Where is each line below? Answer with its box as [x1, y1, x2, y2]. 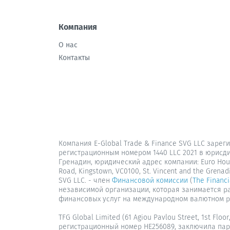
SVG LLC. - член [59, 176, 110, 185]
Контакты [59, 53, 90, 62]
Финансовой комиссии [110, 176, 188, 185]
